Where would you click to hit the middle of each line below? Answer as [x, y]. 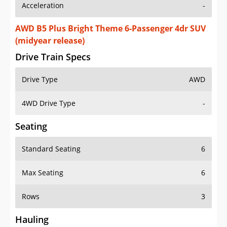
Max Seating [43, 173]
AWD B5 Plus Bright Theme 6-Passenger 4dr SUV [110, 29]
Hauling [32, 220]
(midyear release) [50, 41]
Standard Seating [51, 149]
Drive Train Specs [53, 57]
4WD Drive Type [49, 103]
